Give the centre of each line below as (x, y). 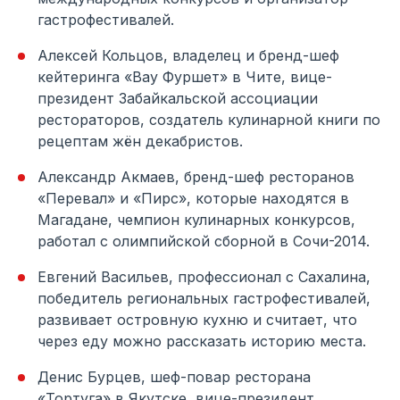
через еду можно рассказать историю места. (202, 342)
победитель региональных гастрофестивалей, (204, 299)
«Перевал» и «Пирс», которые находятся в (193, 199)
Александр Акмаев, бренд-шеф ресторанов (196, 177)
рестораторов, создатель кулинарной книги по (209, 120)
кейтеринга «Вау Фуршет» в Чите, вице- (185, 77)
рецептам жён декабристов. (140, 142)
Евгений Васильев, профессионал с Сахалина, (204, 277)
